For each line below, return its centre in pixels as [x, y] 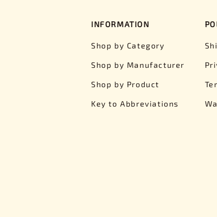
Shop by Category [128, 46]
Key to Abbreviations [135, 104]
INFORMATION [120, 24]
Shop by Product [125, 84]
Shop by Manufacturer [138, 65]
